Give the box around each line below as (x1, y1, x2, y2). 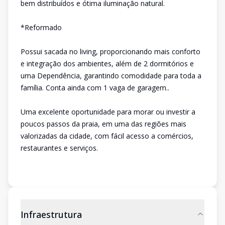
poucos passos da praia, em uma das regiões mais (21, 119, 186, 129)
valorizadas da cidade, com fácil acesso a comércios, (21, 131, 193, 141)
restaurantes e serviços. (21, 143, 98, 153)
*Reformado (21, 23, 62, 32)
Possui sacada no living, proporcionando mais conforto (21, 47, 200, 56)
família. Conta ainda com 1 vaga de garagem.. (21, 83, 169, 92)
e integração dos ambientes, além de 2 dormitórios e (21, 59, 194, 68)
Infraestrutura (21, 208, 82, 220)
